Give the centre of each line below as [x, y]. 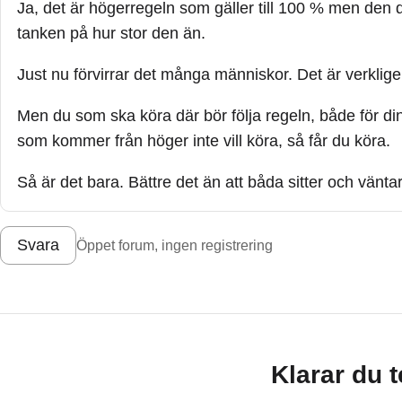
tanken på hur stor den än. [111, 33]
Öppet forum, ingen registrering [175, 245]
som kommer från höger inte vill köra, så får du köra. [204, 140]
